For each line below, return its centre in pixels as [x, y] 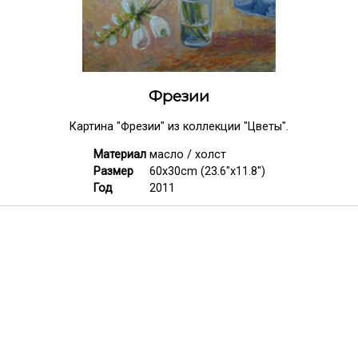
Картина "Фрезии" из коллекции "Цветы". [179, 127]
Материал [119, 154]
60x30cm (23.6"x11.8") [207, 171]
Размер [113, 171]
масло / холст [187, 154]
